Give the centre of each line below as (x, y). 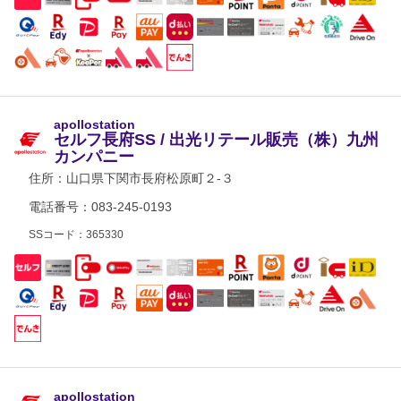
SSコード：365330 (76, 235)
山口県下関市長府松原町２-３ (150, 178)
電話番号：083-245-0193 (100, 207)
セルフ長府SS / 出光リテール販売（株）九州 (216, 140)
